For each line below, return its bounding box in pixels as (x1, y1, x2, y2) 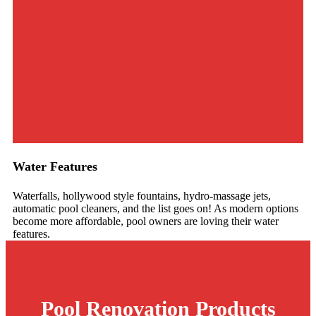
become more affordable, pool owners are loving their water (13, 214, 279, 227)
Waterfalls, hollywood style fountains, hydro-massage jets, (13, 189, 271, 202)
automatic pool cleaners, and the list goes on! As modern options (13, 202, 298, 214)
